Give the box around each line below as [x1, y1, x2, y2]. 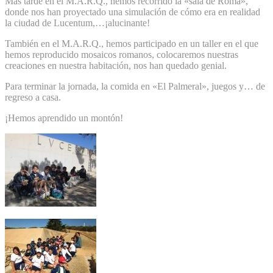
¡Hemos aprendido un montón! [5, 112, 123, 123]
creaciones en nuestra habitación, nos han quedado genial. [5, 60, 227, 71]
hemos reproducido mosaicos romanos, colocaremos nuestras [5, 49, 238, 60]
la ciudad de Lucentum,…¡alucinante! [5, 17, 150, 28]
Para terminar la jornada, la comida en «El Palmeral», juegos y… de [5, 80, 265, 91]
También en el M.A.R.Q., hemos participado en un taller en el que [5, 38, 258, 49]
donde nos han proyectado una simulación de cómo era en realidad [5, 6, 260, 17]
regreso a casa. [5, 91, 61, 102]
